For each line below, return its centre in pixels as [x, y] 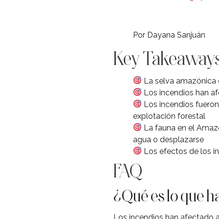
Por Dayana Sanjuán [169, 35]
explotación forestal [169, 116]
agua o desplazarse [168, 139]
